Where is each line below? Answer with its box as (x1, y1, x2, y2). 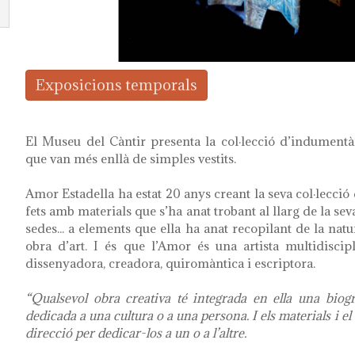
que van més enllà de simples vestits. (25, 151, 236, 167)
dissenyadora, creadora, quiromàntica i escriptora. (25, 255, 315, 272)
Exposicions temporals (36, 75, 197, 95)
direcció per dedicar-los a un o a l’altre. (25, 325, 246, 342)
